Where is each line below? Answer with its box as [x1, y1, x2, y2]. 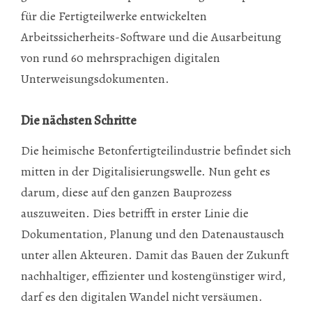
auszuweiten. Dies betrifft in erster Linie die [21, 204, 249, 221]
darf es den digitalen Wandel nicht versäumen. [21, 288, 263, 305]
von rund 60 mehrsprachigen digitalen [21, 49, 220, 66]
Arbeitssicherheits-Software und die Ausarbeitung [21, 29, 281, 45]
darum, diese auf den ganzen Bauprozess [21, 183, 232, 201]
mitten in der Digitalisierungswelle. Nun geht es [21, 162, 270, 180]
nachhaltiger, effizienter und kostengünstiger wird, [21, 267, 286, 284]
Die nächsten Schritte [21, 112, 136, 129]
